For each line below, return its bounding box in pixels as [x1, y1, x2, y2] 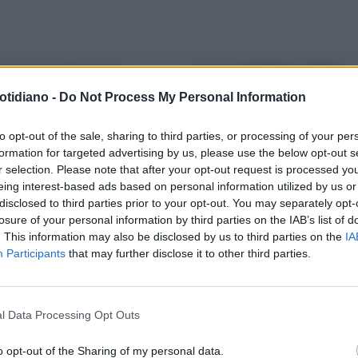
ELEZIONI [192, 66, 238, 82]
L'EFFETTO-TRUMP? [192, 107, 292, 123]
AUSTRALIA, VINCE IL [241, 66, 346, 82]
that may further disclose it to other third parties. [66, 246, 311, 260]
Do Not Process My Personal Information [59, 89, 306, 104]
